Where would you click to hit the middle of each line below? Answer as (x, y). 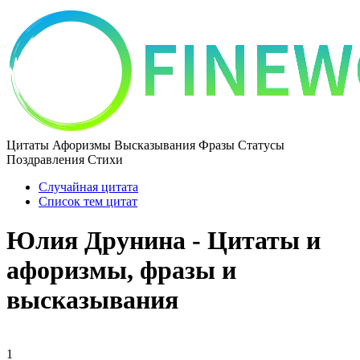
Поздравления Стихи (65, 160)
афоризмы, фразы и (121, 270)
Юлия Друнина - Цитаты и (164, 241)
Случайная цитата (88, 187)
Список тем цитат (88, 201)
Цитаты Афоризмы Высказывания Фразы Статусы (145, 145)
